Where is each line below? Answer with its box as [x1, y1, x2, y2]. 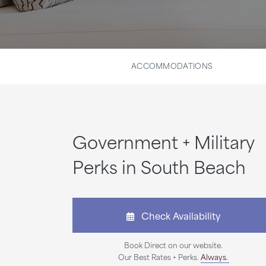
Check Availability [134, 208, 220, 223]
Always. [200, 251, 228, 262]
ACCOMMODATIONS [131, 59, 213, 71]
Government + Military [72, 128, 254, 155]
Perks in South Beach [72, 153, 246, 180]
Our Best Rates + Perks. [118, 251, 201, 262]
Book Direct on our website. [124, 239, 223, 251]
